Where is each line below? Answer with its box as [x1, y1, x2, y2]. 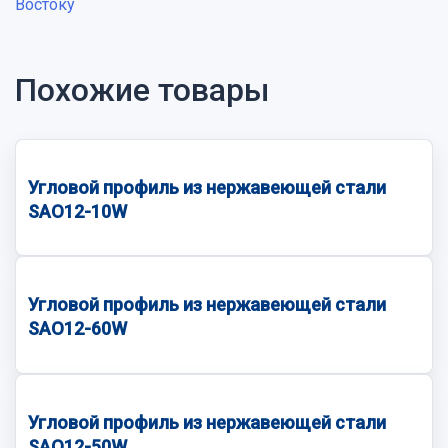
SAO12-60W [28, 318, 127, 340]
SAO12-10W [28, 200, 127, 222]
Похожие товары [15, 70, 270, 109]
